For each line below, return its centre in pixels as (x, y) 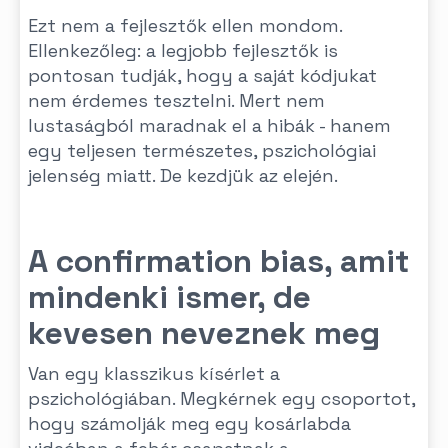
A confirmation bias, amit (218, 261)
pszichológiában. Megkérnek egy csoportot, (221, 398)
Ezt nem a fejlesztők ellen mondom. (185, 25)
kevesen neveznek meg (204, 333)
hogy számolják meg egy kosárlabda (189, 423)
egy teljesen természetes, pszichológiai (202, 150)
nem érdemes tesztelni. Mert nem (176, 100)
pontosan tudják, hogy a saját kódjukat (202, 75)
